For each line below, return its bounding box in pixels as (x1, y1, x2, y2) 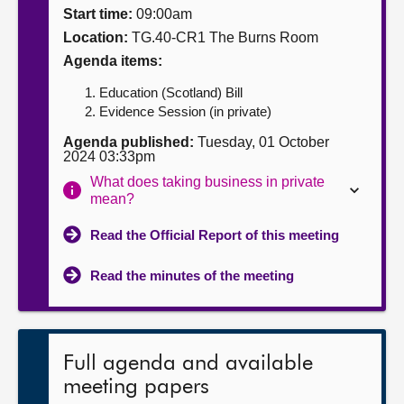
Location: (63, 30, 128, 45)
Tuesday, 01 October (194, 134, 329, 150)
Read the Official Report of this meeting (90, 227, 339, 243)
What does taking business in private (90, 174, 326, 189)
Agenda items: (63, 53, 162, 69)
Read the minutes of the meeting (90, 268, 294, 283)
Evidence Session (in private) (99, 104, 271, 119)
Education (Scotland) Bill (99, 85, 243, 100)
